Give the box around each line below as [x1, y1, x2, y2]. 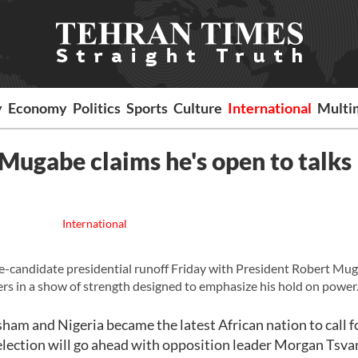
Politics [73, 99, 121, 117]
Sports [126, 99, 169, 117]
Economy [8, 99, 68, 117]
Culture [173, 99, 223, 117]
